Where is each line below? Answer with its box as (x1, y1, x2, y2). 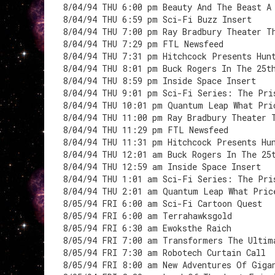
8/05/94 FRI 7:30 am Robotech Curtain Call (63, 247, 266, 258)
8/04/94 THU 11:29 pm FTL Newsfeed (63, 124, 228, 136)
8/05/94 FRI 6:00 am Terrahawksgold (63, 210, 232, 222)
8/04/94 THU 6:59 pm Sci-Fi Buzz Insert (63, 14, 252, 25)
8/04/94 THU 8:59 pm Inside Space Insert (63, 75, 256, 87)
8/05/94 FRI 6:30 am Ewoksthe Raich (63, 222, 231, 234)
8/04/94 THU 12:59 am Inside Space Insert (63, 161, 261, 172)
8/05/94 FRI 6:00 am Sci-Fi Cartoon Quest (63, 198, 262, 209)
